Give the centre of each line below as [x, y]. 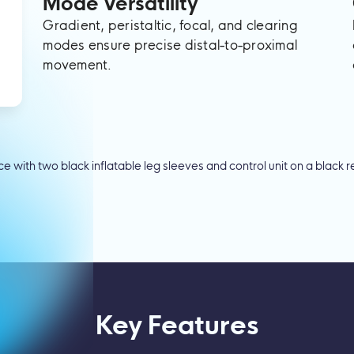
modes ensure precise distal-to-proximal [170, 45]
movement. [77, 65]
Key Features [177, 325]
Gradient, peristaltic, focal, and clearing [170, 25]
